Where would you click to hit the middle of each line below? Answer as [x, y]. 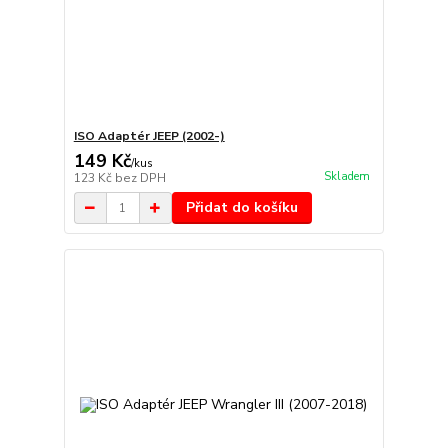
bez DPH [140, 178]
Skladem [346, 176]
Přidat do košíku [241, 208]
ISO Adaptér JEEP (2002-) [149, 136]
